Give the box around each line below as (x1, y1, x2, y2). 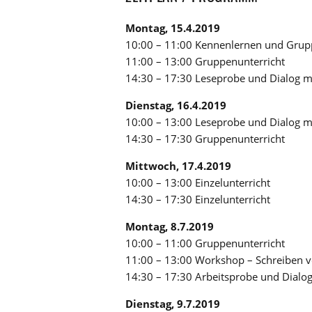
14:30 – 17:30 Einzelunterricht (125, 192, 270, 206)
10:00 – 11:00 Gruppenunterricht (125, 235, 285, 250)
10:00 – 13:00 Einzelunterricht (125, 175, 270, 189)
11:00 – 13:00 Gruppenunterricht (125, 54, 285, 68)
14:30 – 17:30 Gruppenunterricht (125, 131, 285, 146)
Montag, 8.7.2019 (125, 219, 214, 233)
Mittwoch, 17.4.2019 (125, 158, 231, 173)
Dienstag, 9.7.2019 (125, 296, 220, 311)
